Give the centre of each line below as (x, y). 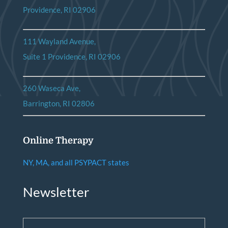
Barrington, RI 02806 (59, 104)
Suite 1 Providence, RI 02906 (72, 57)
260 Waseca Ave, (51, 88)
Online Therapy (58, 140)
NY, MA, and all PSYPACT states (76, 162)
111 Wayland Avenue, (59, 41)
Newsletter (56, 192)
